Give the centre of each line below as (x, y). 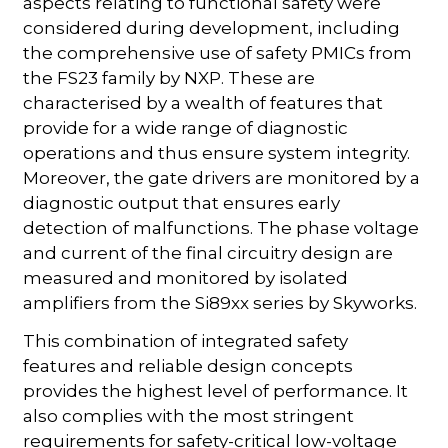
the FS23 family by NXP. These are (169, 77)
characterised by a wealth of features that (203, 102)
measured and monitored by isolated (186, 277)
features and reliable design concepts (188, 365)
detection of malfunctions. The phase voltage (221, 227)
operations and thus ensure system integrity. (217, 152)
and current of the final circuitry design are (208, 252)
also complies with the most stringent (189, 415)
